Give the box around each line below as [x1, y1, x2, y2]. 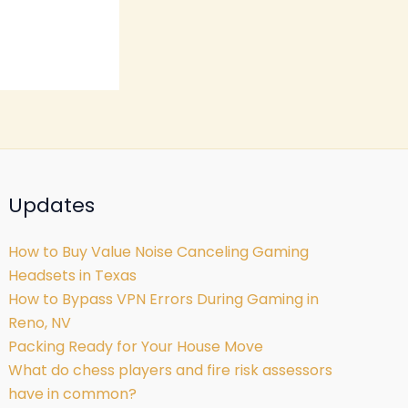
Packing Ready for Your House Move [8, 336, 264, 357]
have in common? [8, 383, 141, 404]
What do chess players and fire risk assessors [8, 360, 333, 381]
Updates [8, 191, 96, 219]
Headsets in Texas [8, 265, 138, 286]
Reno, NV [8, 312, 72, 333]
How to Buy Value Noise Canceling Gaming [8, 241, 310, 262]
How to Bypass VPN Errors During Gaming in [8, 289, 320, 310]
